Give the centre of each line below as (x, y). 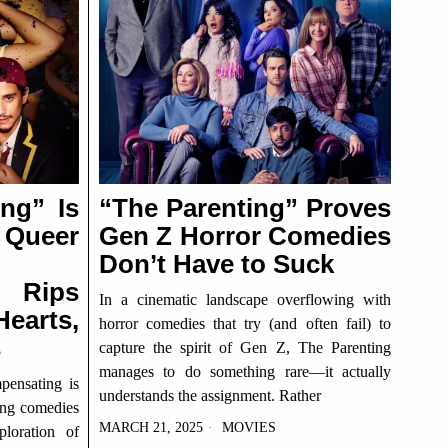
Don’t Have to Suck (216, 264)
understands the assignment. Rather (209, 395)
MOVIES (248, 427)
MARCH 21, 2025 (150, 427)
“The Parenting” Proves (244, 208)
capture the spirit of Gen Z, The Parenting (244, 347)
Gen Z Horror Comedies (244, 236)
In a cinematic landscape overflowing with (244, 299)
